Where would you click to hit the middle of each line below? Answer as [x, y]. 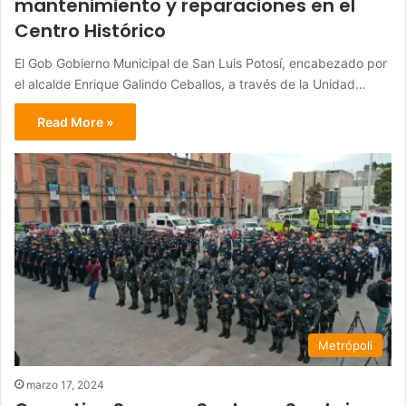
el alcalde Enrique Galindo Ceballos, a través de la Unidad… [190, 84]
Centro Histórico [90, 31]
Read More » [75, 122]
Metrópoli [345, 345]
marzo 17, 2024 [65, 384]
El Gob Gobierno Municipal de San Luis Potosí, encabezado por [201, 63]
